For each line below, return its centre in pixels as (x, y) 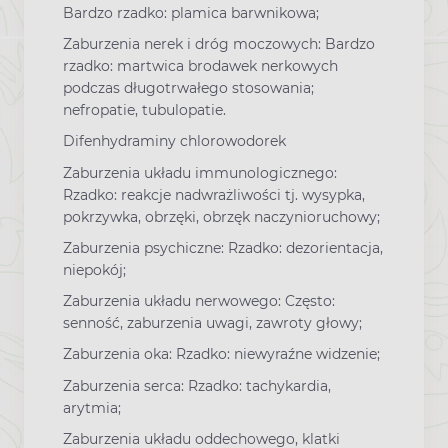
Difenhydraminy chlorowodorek (174, 141)
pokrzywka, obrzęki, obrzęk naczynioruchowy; (221, 216)
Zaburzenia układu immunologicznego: (200, 172)
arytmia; (92, 407)
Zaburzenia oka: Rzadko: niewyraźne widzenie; (221, 354)
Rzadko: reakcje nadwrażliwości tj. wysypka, (214, 194)
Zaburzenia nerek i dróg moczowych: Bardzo (219, 44)
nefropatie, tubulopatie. (144, 110)
